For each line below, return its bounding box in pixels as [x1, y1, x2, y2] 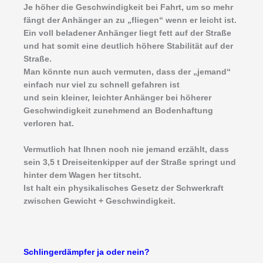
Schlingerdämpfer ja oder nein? [23, 248, 150, 257]
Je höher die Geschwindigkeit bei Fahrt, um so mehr [23, 2, 233, 12]
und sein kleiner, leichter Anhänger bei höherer [23, 93, 211, 102]
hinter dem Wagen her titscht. [23, 170, 141, 180]
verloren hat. [23, 119, 74, 128]
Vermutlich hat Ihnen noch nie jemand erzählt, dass [23, 144, 229, 154]
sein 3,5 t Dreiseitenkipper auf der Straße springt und [23, 157, 236, 167]
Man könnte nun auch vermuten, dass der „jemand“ [23, 67, 231, 76]
